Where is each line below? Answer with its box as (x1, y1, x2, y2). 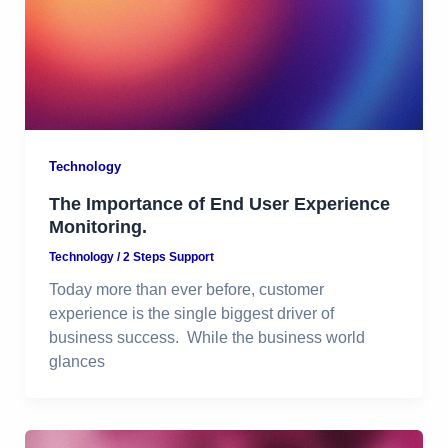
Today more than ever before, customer (48, 280, 324, 298)
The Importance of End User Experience (48, 193, 390, 214)
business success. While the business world (48, 328, 365, 346)
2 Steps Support (122, 249, 214, 264)
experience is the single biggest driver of (48, 304, 334, 322)
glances (48, 352, 105, 370)
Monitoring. (48, 216, 147, 237)
